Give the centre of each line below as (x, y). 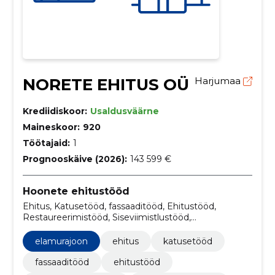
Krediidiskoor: (55, 111)
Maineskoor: (51, 127)
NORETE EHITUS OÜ (106, 85)
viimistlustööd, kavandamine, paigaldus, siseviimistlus (135, 228)
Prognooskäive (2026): (75, 159)
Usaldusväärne (124, 111)
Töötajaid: (46, 143)
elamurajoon (61, 241)
